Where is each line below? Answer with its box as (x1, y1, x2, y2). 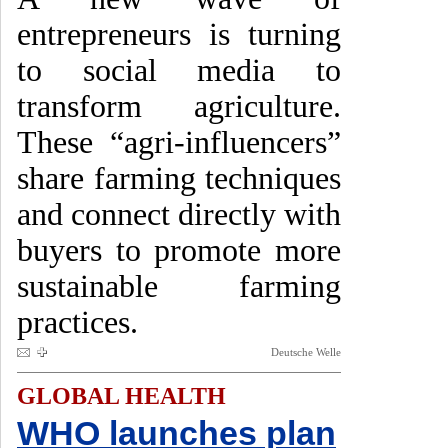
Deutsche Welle (271, 346, 341, 358)
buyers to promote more (17, 233, 341, 268)
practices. (17, 305, 138, 340)
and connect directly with (17, 197, 341, 232)
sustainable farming (17, 269, 341, 304)
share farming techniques (17, 161, 341, 196)
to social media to (17, 53, 341, 88)
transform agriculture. (17, 89, 341, 124)
